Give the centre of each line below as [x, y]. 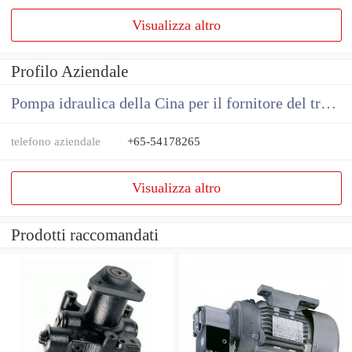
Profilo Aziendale [70, 72]
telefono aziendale [56, 141]
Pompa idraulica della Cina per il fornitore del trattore [328, 104]
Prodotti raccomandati [85, 235]
